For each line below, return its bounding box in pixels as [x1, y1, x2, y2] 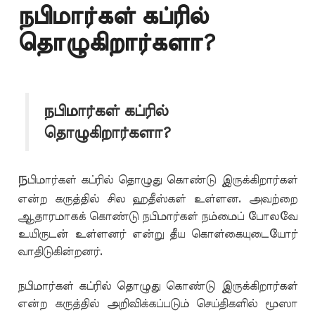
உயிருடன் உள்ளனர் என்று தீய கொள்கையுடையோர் [18, 229, 297, 240]
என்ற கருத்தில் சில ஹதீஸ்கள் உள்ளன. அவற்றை [18, 193, 297, 205]
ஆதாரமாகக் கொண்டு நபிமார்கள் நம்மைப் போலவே [18, 211, 297, 222]
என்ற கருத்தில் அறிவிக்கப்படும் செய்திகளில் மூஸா [18, 298, 297, 309]
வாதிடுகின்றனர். [18, 246, 103, 257]
